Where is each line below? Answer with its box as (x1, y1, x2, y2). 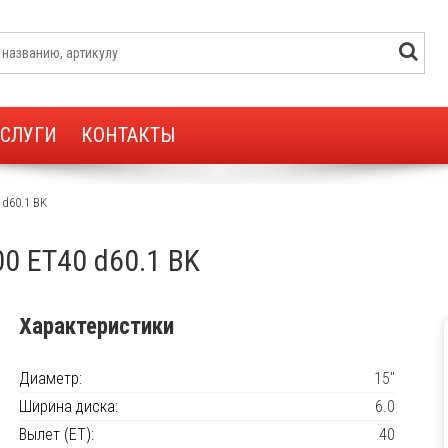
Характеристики (19, 313, 174, 340)
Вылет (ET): (19, 425, 94, 444)
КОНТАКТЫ (81, 123, 175, 147)
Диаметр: (19, 369, 82, 388)
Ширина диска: (19, 397, 118, 416)
